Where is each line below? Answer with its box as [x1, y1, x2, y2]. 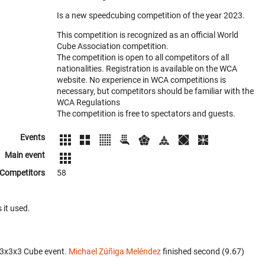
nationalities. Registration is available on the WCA [57, 64, 237, 73]
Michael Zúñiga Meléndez [69, 247, 161, 257]
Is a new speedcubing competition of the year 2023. [57, 11, 245, 20]
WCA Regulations [57, 98, 120, 107]
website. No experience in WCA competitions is [57, 75, 226, 85]
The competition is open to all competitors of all [57, 53, 229, 62]
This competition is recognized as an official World [57, 30, 238, 40]
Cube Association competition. [57, 41, 169, 51]
